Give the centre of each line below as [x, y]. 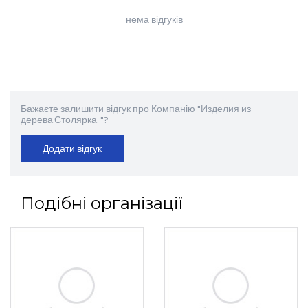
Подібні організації [102, 203]
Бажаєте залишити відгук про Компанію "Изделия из [136, 110]
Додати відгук [72, 150]
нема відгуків [154, 21]
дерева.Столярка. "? [65, 121]
